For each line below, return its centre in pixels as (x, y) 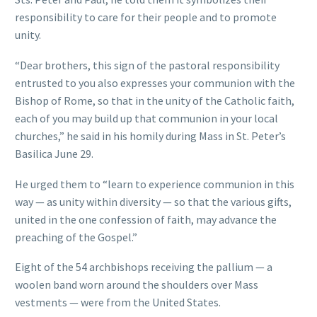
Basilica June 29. (54, 154)
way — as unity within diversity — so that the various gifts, (153, 201)
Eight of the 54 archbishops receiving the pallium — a (144, 267)
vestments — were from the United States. (118, 302)
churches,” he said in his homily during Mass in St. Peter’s (150, 136)
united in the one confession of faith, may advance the (146, 219)
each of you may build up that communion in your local (146, 119)
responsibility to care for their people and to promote (146, 17)
